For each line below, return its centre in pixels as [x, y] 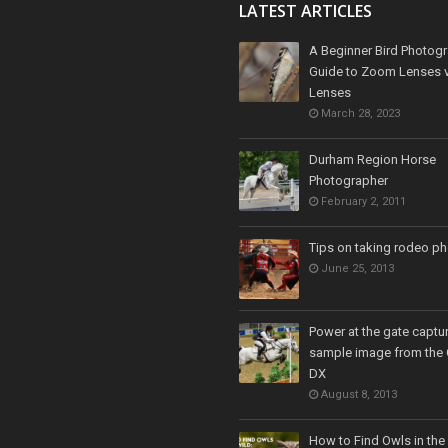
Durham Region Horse [372, 159]
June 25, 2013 [356, 268]
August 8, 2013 [357, 394]
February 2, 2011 [362, 201]
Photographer [348, 180]
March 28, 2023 [359, 113]
